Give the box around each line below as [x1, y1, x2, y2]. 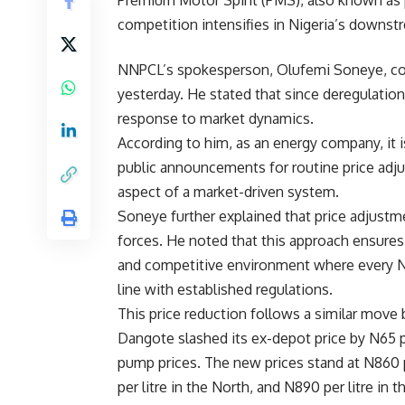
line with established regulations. [118, 280, 333, 298]
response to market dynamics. [118, 109, 314, 127]
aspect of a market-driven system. [118, 183, 339, 201]
